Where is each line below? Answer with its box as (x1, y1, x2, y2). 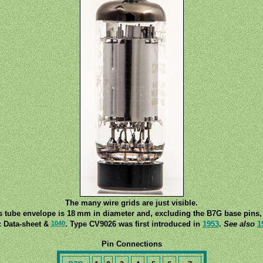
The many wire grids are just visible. (65, 198, 198, 207)
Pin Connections (101, 240, 162, 248)
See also (223, 220, 255, 228)
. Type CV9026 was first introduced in (65, 220, 203, 228)
